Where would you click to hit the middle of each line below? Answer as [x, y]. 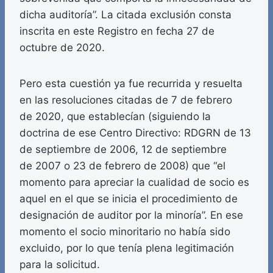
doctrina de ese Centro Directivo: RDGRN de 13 [135, 133]
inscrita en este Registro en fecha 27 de [117, 31]
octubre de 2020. [62, 48]
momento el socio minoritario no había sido [125, 232]
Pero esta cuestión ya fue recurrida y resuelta [131, 84]
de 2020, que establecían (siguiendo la [115, 117]
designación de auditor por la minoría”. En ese [131, 215]
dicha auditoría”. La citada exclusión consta [126, 15]
